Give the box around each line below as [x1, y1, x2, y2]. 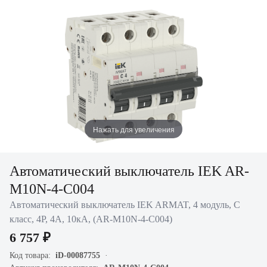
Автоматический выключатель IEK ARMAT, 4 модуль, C [10, 200, 240, 210]
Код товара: [10, 251, 55, 260]
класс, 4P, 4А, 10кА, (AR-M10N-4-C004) [10, 214, 172, 224]
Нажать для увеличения [92, 123, 175, 134]
